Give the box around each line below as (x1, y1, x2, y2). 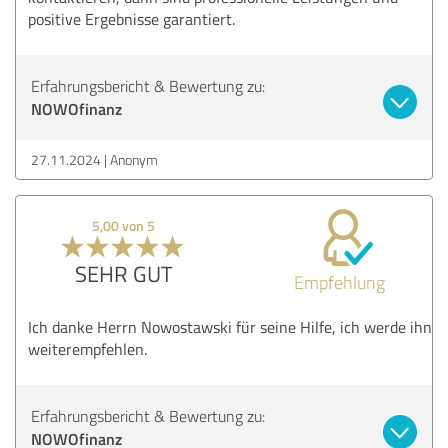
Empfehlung (293, 269, 385, 294)
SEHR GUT (74, 257, 173, 289)
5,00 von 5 (92, 215, 156, 235)
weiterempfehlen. (28, 337, 147, 360)
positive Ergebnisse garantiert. (28, 7, 235, 30)
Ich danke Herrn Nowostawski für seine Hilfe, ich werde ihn (28, 315, 432, 338)
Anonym (110, 149, 158, 169)
